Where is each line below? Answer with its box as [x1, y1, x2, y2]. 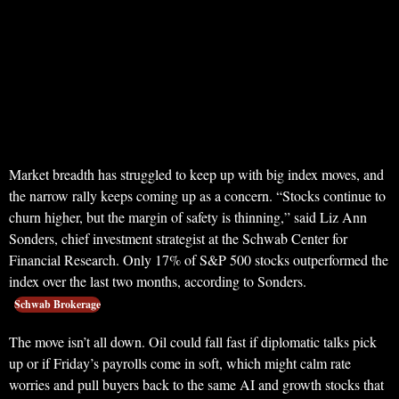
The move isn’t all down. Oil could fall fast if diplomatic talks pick [9, 332, 377, 352]
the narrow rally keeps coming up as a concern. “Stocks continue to [9, 186, 386, 206]
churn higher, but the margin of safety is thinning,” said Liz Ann [9, 208, 367, 227]
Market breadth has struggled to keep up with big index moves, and [9, 165, 384, 184]
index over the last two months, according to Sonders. [9, 272, 306, 291]
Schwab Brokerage [14, 297, 101, 313]
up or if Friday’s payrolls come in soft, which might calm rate [9, 354, 351, 373]
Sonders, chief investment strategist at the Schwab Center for [9, 229, 347, 248]
